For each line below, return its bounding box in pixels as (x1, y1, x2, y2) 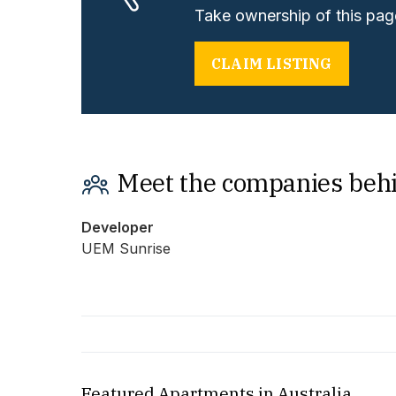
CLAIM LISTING (211, 55, 332, 73)
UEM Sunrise (81, 240, 171, 258)
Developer (81, 218, 154, 237)
